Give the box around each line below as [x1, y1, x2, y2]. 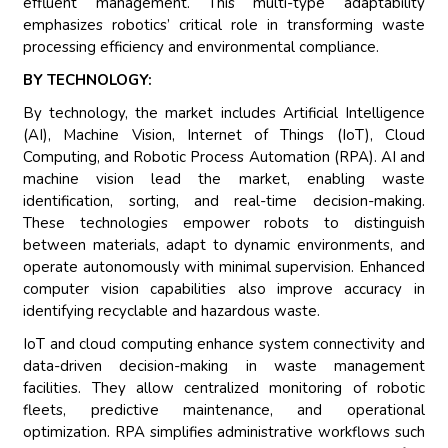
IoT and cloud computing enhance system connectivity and [23, 334, 425, 355]
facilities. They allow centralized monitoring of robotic [23, 378, 425, 399]
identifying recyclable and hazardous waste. [23, 301, 321, 322]
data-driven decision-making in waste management [23, 356, 425, 377]
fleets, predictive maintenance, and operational [23, 400, 425, 421]
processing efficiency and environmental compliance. [23, 37, 380, 58]
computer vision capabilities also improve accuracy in [23, 279, 425, 300]
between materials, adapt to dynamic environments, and [23, 235, 425, 256]
